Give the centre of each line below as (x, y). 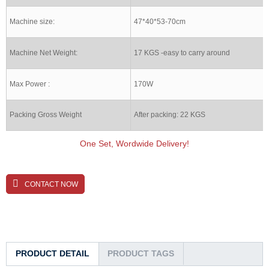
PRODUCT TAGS (141, 253)
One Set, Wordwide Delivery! (134, 143)
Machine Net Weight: (44, 53)
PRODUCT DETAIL (53, 253)
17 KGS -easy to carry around (182, 53)
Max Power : (30, 84)
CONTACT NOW (51, 184)
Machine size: (32, 21)
